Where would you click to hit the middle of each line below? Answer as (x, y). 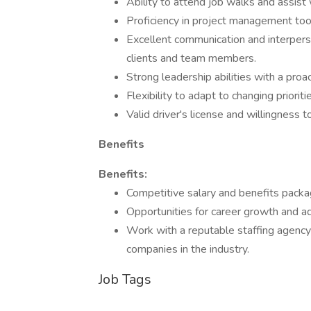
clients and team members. (191, 58)
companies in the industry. (188, 249)
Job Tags (125, 279)
